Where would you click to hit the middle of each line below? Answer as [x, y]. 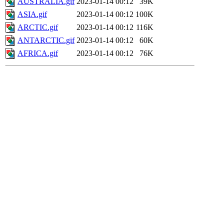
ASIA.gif [32, 14]
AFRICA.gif [38, 53]
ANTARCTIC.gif [46, 40]
